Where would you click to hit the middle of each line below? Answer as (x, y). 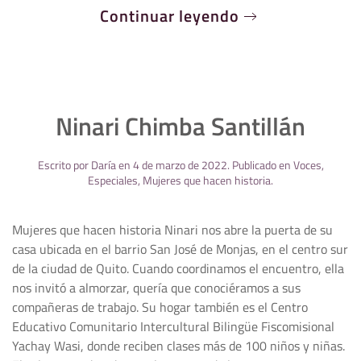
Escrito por (64, 165)
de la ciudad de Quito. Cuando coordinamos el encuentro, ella (178, 268)
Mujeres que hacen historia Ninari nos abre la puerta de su (172, 230)
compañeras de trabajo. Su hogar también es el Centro (160, 307)
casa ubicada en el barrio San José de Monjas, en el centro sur (180, 249)
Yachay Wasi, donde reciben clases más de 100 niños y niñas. (178, 346)
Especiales (113, 180)
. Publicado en (260, 165)
